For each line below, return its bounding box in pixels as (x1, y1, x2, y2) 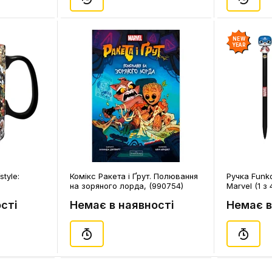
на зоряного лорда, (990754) (70, 181, 183, 191)
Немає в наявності (70, 199, 174, 211)
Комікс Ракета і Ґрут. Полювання (70, 171, 198, 181)
